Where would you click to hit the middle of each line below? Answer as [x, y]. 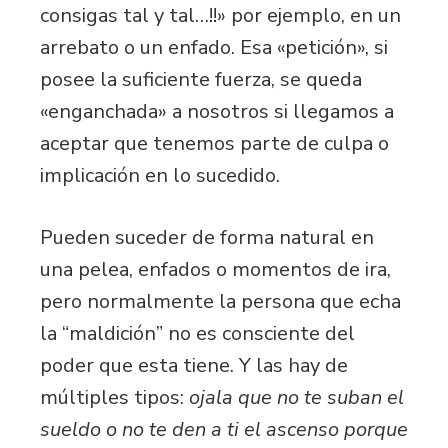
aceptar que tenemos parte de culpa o [214, 143]
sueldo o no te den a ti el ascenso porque [224, 429]
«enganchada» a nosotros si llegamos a [217, 111]
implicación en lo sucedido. [160, 175]
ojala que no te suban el [296, 397]
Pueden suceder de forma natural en [207, 237]
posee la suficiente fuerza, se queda [201, 79]
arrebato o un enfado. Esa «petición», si [214, 47]
